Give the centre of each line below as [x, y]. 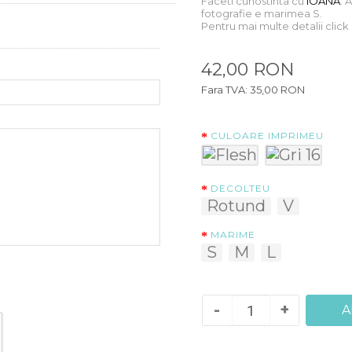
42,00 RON [248, 70]
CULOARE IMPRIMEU [267, 136]
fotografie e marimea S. [262, 14]
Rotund [236, 206]
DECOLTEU [240, 189]
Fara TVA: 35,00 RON [253, 90]
